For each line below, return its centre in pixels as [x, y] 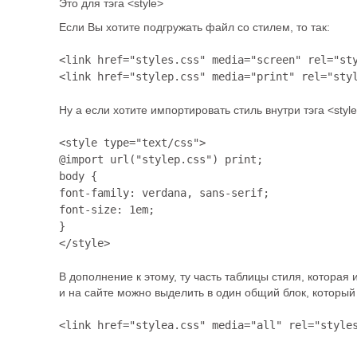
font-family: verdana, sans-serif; [164, 193]
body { [78, 176]
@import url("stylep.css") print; [161, 159]
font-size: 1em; [107, 210]
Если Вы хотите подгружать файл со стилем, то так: [194, 27]
